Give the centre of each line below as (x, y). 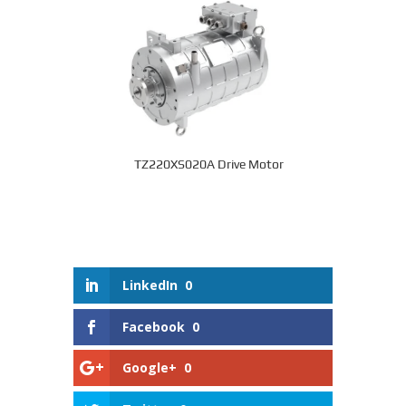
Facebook (153, 326)
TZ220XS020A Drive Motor (209, 164)
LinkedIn (150, 285)
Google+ (149, 368)
